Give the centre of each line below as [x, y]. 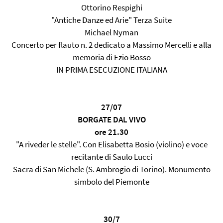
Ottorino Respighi [111, 7]
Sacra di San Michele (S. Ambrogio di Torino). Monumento [111, 169]
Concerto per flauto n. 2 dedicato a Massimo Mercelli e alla [111, 45]
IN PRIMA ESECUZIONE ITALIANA [111, 70]
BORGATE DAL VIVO [111, 119]
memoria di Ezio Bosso [111, 57]
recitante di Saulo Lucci [111, 157]
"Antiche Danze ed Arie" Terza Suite [111, 20]
